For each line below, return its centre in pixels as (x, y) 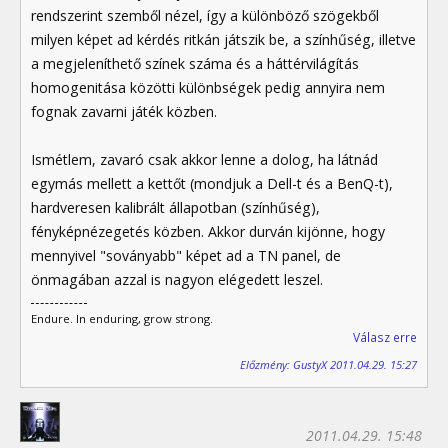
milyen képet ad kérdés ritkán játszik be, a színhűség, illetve (223, 39)
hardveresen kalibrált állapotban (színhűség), (175, 207)
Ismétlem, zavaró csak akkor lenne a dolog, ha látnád (204, 159)
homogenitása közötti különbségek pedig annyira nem (208, 87)
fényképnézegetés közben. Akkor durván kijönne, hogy (208, 231)
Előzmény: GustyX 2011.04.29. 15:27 (328, 365)
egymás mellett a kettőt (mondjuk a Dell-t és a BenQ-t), (212, 183)
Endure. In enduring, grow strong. (122, 318)
